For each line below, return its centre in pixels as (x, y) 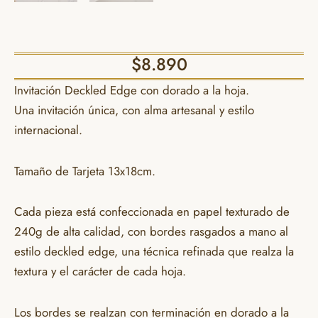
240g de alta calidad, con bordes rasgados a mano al (151, 232)
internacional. (48, 130)
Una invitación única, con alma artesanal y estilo (134, 110)
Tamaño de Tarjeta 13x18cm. (85, 171)
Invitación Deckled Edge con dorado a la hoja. (132, 90)
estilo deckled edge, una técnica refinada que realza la (154, 252)
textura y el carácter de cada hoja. (100, 272)
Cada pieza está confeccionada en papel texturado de (152, 212)
